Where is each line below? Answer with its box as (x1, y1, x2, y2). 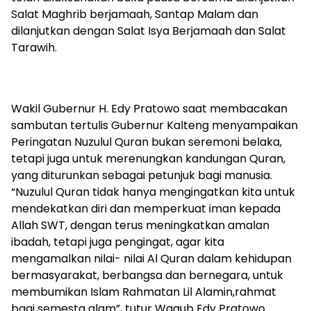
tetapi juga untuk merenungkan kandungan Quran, (11, 151, 285, 167)
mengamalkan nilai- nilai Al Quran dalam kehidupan (11, 251, 292, 267)
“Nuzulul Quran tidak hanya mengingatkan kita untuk (11, 184, 295, 201)
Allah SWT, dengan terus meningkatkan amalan (11, 217, 269, 234)
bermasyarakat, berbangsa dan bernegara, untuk (11, 267, 283, 284)
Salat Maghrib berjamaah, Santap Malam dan (11, 6, 258, 23)
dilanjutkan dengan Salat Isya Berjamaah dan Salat (11, 23, 286, 40)
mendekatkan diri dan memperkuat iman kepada (11, 201, 280, 217)
